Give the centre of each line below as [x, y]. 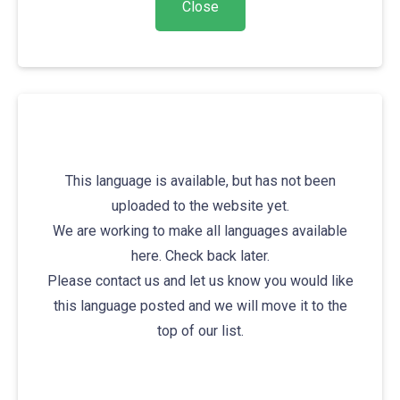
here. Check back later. [200, 256]
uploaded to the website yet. [200, 206]
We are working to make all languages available [200, 231]
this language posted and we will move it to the [200, 306]
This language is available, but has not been [200, 181]
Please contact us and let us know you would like [200, 281]
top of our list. [200, 331]
